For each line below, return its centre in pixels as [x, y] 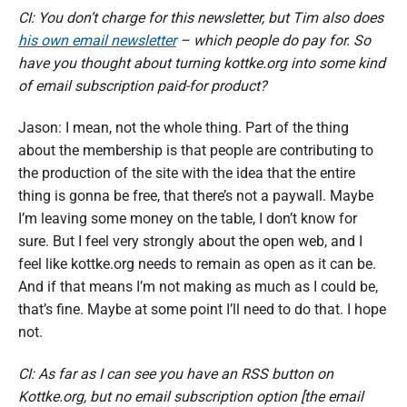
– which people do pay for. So [273, 41]
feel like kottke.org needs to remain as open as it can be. [197, 264]
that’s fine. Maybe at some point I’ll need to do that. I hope [202, 310]
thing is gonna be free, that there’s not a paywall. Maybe [196, 196]
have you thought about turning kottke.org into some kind [202, 64]
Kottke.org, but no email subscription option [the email [191, 396]
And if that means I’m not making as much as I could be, [198, 287]
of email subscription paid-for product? [143, 86]
